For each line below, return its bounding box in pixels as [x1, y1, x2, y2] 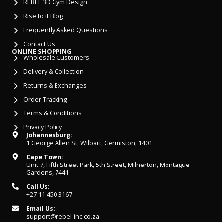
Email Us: [26, 204, 55, 213]
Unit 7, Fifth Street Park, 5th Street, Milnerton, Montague [26, 161, 190, 169]
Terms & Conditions [23, 109, 82, 118]
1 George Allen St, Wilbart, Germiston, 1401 [26, 139, 152, 148]
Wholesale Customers [23, 54, 89, 62]
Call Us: [26, 182, 50, 191]
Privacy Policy [23, 123, 62, 132]
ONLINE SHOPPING [12, 47, 72, 56]
